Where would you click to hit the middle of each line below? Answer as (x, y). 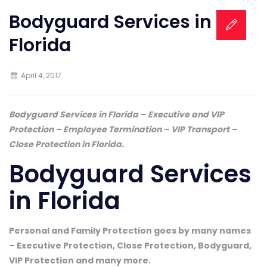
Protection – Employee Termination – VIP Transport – (123, 129)
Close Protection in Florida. (66, 144)
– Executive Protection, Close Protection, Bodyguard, (130, 246)
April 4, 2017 (41, 75)
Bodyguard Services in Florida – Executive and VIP (117, 114)
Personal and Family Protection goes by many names (130, 231)
